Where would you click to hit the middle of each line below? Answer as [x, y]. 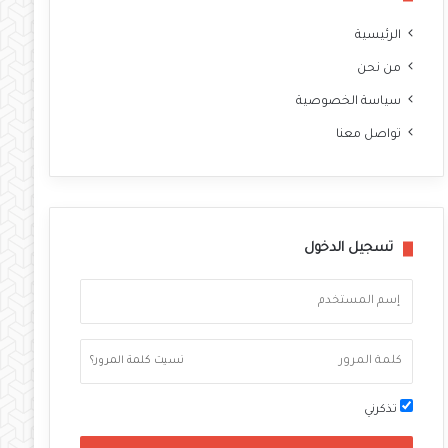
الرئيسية [378, 36]
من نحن [379, 69]
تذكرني [382, 410]
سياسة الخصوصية [349, 102]
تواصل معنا [369, 135]
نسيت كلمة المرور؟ [136, 361]
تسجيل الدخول [349, 248]
